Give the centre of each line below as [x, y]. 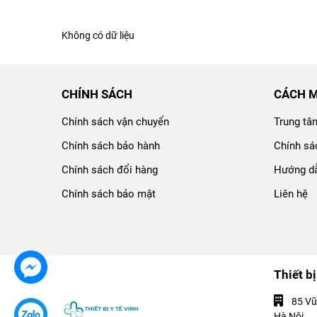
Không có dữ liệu [98, 36]
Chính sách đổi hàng [110, 170]
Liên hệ [291, 194]
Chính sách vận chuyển [115, 122]
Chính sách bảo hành [111, 146]
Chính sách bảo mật [109, 194]
